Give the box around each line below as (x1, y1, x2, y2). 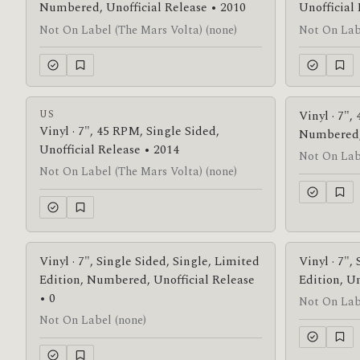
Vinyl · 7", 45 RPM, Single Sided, (39, 122, 219, 141)
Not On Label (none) (39, 311, 146, 329)
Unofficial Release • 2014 (39, 141, 179, 159)
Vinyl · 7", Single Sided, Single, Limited (39, 252, 260, 271)
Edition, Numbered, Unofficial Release (39, 270, 255, 289)
